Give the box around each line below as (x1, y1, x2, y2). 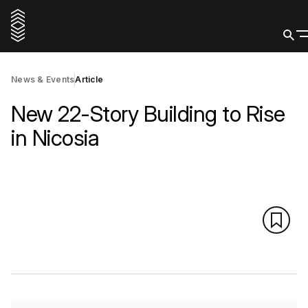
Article (75, 74, 103, 85)
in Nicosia (11, 124, 99, 151)
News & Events (11, 74, 75, 85)
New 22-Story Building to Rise (11, 100, 285, 127)
